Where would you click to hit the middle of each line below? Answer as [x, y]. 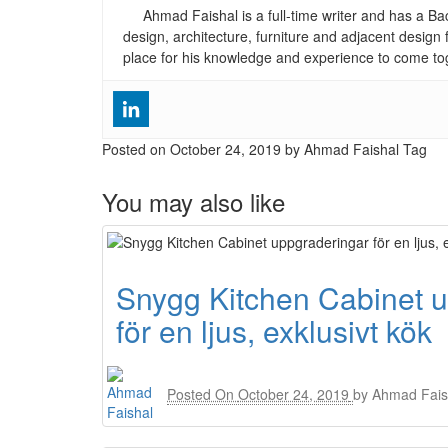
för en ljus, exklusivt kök [274, 331]
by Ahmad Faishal [342, 149]
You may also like [193, 201]
